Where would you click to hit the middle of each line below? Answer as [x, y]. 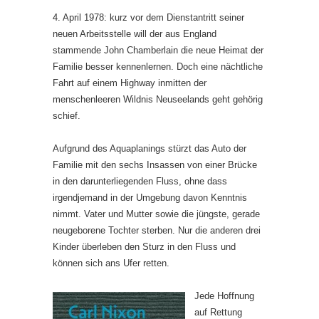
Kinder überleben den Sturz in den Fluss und [144, 246]
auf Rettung [218, 312]
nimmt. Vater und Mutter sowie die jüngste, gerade [156, 214]
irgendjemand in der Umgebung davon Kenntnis [150, 197]
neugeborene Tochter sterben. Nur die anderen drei [157, 230]
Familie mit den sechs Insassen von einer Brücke [155, 164]
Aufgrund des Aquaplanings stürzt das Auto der [150, 148]
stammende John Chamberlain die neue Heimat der [158, 50]
